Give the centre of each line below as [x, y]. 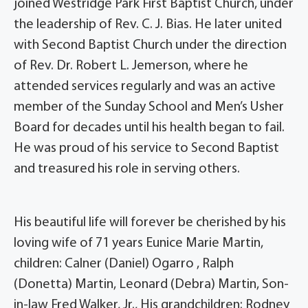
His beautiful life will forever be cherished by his [150, 223]
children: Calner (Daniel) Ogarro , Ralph [124, 264]
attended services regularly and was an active [145, 87]
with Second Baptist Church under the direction [150, 46]
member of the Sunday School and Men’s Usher [149, 108]
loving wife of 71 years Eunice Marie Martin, [139, 244]
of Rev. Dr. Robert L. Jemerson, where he [131, 66]
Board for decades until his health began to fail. [149, 128]
